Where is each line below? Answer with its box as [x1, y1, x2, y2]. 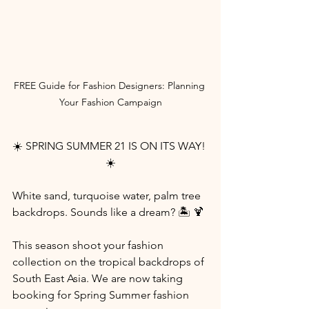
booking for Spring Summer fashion [12, 288, 192, 301]
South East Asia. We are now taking [12, 271, 186, 285]
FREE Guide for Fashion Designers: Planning [13, 79, 208, 92]
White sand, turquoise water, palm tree [12, 188, 203, 202]
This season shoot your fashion [12, 238, 166, 252]
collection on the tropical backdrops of [12, 255, 207, 268]
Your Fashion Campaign [59, 95, 162, 108]
